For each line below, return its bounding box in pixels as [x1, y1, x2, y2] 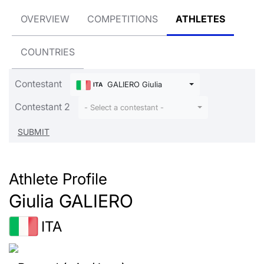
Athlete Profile [9, 169, 107, 189]
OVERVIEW [21, 13, 70, 25]
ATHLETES [176, 13, 225, 25]
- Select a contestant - [84, 103, 164, 113]
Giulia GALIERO [9, 190, 133, 212]
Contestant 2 [15, 100, 70, 113]
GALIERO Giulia [104, 80, 162, 89]
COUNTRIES [21, 46, 75, 58]
